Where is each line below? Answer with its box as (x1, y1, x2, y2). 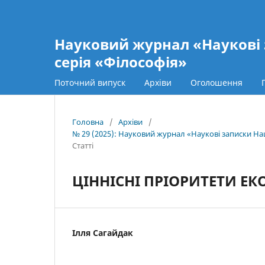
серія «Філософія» (54, 52, 187, 72)
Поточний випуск (54, 76, 125, 88)
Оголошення (190, 76, 243, 88)
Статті (72, 140, 93, 151)
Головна (72, 116, 104, 127)
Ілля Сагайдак (72, 227, 133, 238)
